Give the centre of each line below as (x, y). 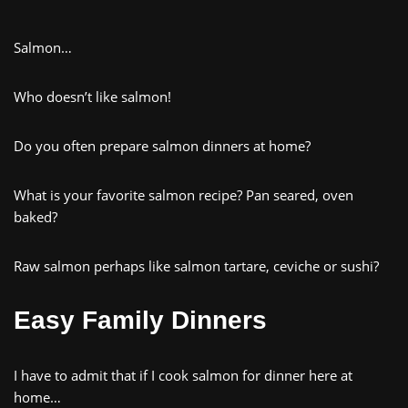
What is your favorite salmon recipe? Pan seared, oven (184, 194)
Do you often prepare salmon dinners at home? (162, 145)
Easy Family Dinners (140, 320)
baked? (36, 216)
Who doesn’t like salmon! (92, 96)
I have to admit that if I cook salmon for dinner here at (183, 375)
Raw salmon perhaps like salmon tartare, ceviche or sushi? (196, 265)
